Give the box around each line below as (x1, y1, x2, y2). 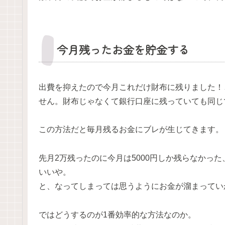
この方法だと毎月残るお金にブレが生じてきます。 (39, 125, 223, 134)
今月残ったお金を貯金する (57, 41, 189, 57)
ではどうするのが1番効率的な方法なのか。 (39, 210, 196, 219)
